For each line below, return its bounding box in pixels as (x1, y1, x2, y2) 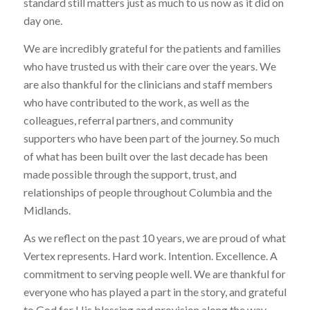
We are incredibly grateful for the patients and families (23, 42, 281, 55)
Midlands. (23, 203, 71, 217)
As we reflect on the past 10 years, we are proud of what (23, 230, 286, 244)
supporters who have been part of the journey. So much (23, 131, 280, 145)
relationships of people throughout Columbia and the (23, 185, 272, 199)
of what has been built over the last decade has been (23, 149, 268, 163)
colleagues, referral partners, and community (23, 113, 233, 127)
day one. (23, 14, 62, 28)
